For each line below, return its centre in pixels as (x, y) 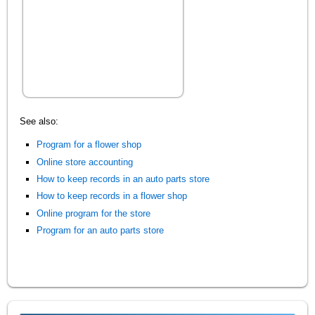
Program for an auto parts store (101, 231)
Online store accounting (85, 162)
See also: (39, 121)
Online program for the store (94, 213)
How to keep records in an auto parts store (123, 179)
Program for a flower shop (89, 145)
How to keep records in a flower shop (112, 196)
